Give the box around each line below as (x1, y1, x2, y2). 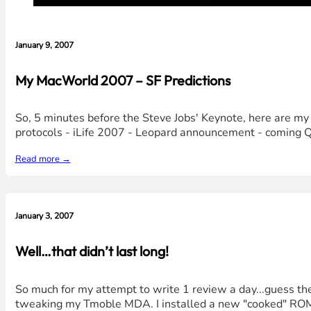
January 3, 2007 (15, 210, 74, 222)
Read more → (15, 152, 71, 165)
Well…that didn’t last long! (15, 242, 169, 260)
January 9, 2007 (15, 39, 74, 51)
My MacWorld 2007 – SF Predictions (15, 71, 230, 89)
